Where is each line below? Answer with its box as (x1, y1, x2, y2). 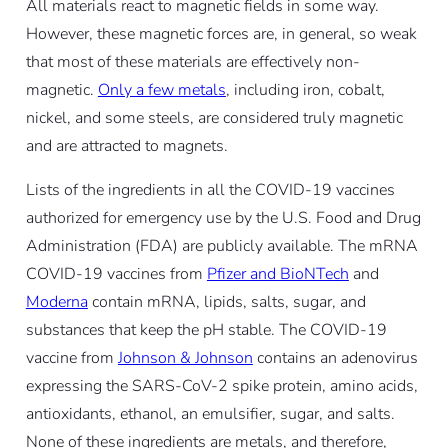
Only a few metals (97, 78, 226, 101)
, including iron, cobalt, (225, 78, 385, 101)
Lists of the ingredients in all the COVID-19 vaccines (25, 178, 395, 201)
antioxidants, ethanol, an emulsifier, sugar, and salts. (25, 402, 395, 425)
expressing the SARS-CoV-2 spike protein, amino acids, (25, 374, 418, 397)
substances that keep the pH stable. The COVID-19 (25, 318, 387, 341)
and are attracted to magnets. (25, 134, 228, 157)
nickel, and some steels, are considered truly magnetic (25, 106, 403, 129)
